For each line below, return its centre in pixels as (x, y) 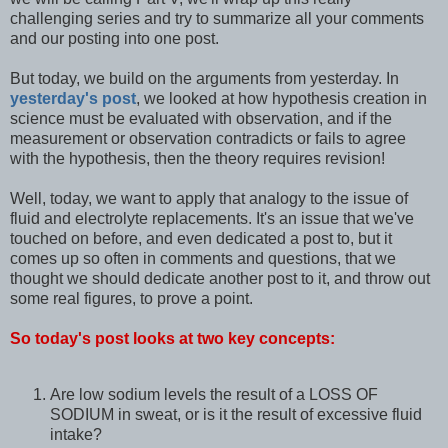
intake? (76, 434)
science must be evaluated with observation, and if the (201, 118)
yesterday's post (73, 98)
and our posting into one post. (114, 38)
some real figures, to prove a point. (131, 298)
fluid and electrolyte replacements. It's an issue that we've (212, 218)
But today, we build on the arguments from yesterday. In (204, 78)
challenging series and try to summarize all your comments (217, 18)
